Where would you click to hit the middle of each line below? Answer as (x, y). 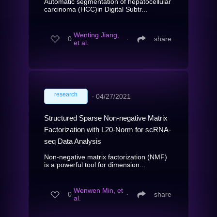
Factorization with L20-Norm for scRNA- (108, 129)
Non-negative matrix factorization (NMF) (106, 157)
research (66, 94)
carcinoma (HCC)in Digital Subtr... (96, 9)
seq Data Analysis (73, 141)
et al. (81, 43)
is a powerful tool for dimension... (95, 164)
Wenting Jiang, (96, 35)
